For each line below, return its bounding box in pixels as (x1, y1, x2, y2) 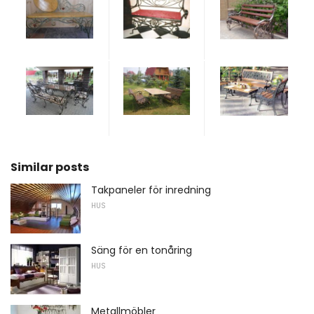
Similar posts (11, 158, 89, 175)
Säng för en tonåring (91, 243, 192, 258)
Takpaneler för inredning (91, 182, 211, 197)
